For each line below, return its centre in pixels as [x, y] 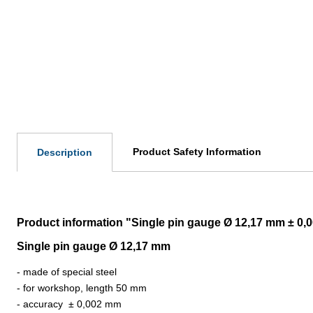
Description [65, 152]
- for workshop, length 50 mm [82, 287]
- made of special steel [67, 271]
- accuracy [43, 304]
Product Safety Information [197, 151]
